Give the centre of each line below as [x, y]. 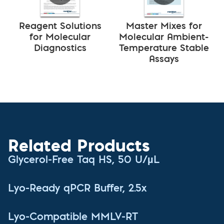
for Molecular [60, 38]
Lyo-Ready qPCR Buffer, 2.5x [77, 189]
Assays [164, 60]
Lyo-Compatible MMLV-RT [73, 218]
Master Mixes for [164, 27]
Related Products [79, 145]
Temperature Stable [164, 49]
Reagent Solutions [60, 27]
